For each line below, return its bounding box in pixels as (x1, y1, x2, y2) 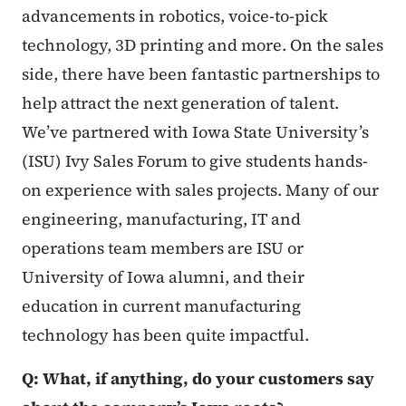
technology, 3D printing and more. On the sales (22, 33, 383, 56)
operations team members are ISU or (22, 236, 304, 259)
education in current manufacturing (22, 294, 301, 317)
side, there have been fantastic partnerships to (22, 62, 380, 85)
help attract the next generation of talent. (22, 91, 339, 114)
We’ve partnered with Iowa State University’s (22, 120, 369, 143)
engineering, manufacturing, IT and (22, 207, 301, 230)
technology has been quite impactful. (22, 323, 309, 346)
